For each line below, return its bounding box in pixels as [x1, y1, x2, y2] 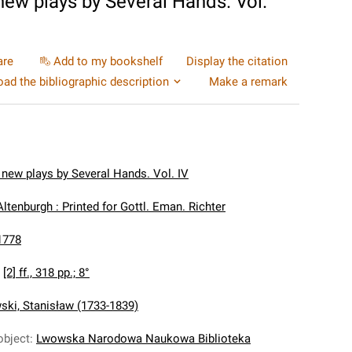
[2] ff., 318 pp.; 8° [3, 266, 90, 280]
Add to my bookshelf [53, 54, 163, 68]
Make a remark [209, 75, 288, 89]
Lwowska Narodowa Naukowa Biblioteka [36, 332, 251, 346]
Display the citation [186, 54, 288, 68]
